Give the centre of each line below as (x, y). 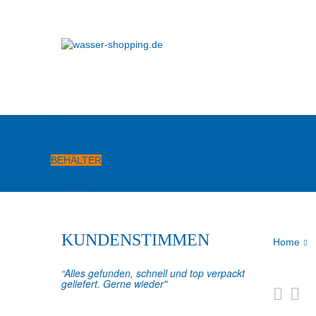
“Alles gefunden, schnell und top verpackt (153, 273)
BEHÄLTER (76, 160)
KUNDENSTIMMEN (135, 240)
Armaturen (74, 147)
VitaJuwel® (75, 173)
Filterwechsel (80, 135)
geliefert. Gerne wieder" (114, 284)
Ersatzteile (74, 186)
